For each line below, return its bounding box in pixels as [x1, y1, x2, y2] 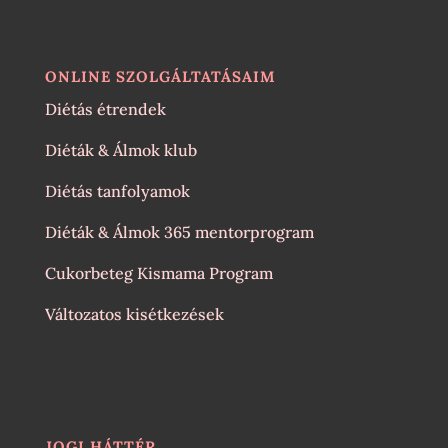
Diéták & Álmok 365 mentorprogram [44, 221, 314, 242]
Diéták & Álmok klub [44, 139, 197, 160]
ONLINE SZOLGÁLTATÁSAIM [44, 66, 276, 86]
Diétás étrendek [44, 98, 166, 119]
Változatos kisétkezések [44, 303, 224, 324]
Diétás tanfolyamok [44, 180, 190, 201]
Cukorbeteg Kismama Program [44, 262, 273, 283]
